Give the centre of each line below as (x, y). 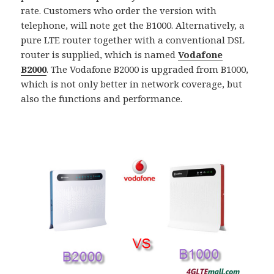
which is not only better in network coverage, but (132, 84)
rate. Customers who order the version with (119, 11)
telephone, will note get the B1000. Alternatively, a (133, 25)
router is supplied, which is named (100, 55)
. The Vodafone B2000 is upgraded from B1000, (148, 69)
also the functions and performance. (102, 99)
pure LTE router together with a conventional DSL (133, 40)
